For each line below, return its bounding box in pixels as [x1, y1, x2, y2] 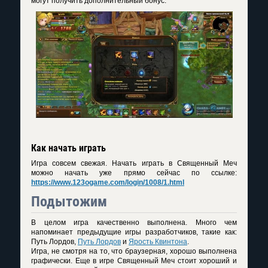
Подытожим [31, 193, 107, 211]
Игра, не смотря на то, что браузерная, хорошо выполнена [31, 247, 237, 256]
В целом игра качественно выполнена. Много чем [31, 218, 237, 227]
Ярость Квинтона [129, 237, 187, 246]
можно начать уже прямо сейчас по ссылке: [31, 169, 237, 178]
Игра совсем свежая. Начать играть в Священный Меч [31, 159, 237, 168]
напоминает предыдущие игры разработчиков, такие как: [31, 228, 237, 237]
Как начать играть [31, 142, 106, 154]
